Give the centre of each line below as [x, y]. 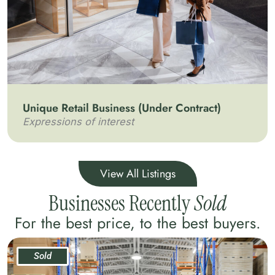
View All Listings [137, 174]
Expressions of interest [78, 122]
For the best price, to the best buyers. [137, 223]
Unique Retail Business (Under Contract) [122, 108]
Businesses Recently [121, 203]
